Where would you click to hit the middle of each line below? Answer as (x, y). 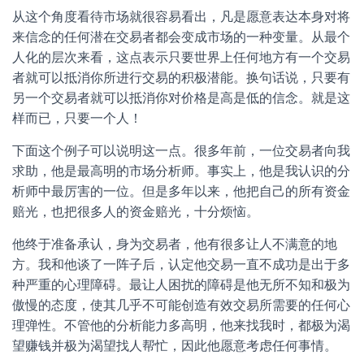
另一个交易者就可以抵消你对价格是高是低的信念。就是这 (181, 98)
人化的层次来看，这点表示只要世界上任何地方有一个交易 (181, 57)
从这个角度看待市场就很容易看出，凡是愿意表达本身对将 (181, 17)
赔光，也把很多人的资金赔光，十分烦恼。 (136, 212)
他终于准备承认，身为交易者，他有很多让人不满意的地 (175, 244)
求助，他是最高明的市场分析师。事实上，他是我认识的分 (181, 171)
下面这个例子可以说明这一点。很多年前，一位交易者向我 (181, 151)
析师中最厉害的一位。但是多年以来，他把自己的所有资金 (181, 191)
